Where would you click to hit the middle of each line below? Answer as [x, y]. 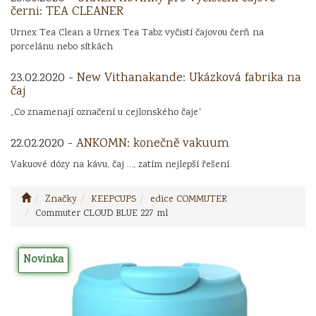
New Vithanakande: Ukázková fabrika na [189, 78]
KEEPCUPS [114, 199]
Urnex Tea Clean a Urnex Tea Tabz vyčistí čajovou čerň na [137, 33]
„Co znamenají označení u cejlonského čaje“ [106, 113]
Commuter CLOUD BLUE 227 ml [102, 213]
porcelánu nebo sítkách [62, 47]
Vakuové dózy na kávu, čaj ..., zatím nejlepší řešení [120, 165]
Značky [61, 199]
